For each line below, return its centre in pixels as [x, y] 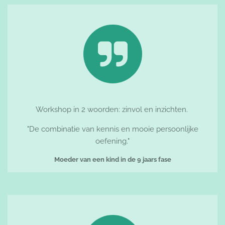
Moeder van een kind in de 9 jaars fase [113, 159]
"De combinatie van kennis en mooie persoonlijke [113, 129]
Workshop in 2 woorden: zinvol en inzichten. [113, 109]
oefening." [113, 141]
